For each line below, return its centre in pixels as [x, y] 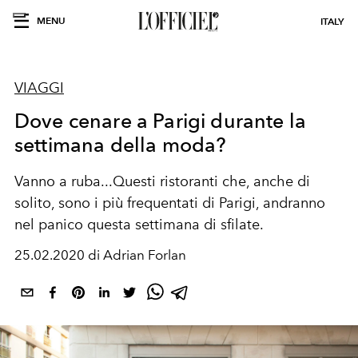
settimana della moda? [121, 145]
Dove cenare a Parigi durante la [160, 121]
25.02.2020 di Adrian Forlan [100, 255]
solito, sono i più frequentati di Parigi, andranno [170, 203]
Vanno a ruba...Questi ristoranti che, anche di [162, 181]
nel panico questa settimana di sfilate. [139, 225]
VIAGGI [39, 88]
